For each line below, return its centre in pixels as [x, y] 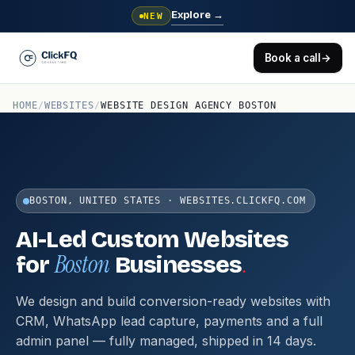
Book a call [293, 57]
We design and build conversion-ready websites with [173, 301]
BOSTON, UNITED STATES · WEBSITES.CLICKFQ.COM [168, 200]
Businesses [176, 265]
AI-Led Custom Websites [153, 239]
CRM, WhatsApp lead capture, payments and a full [169, 321]
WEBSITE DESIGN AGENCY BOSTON [188, 105]
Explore [193, 15]
